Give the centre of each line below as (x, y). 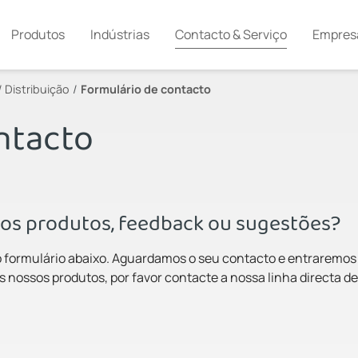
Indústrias (119, 34)
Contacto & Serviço (231, 34)
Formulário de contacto (146, 89)
